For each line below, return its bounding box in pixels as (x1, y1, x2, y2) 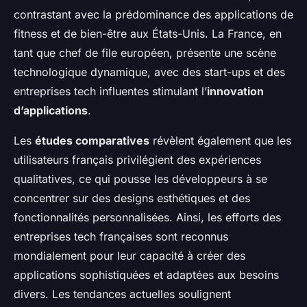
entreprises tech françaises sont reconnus (14, 230, 228, 244)
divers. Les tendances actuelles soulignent (14, 287, 231, 302)
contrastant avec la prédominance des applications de (14, 8, 293, 22)
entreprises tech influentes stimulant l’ (14, 84, 207, 99)
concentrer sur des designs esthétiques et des (14, 191, 250, 206)
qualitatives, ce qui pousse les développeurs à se (14, 172, 267, 186)
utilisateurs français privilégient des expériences (14, 153, 261, 167)
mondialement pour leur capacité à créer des (14, 249, 245, 263)
